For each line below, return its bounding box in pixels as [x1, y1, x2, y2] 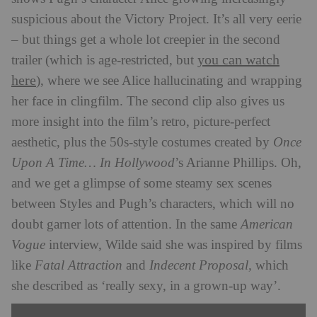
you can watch [197, 52, 279, 68]
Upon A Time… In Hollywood [11, 155, 175, 171]
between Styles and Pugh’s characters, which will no [11, 196, 294, 212]
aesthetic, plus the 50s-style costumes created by [11, 134, 270, 150]
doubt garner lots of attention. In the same [11, 217, 241, 232]
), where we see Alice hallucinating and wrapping [36, 73, 302, 88]
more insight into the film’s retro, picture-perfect [11, 114, 270, 129]
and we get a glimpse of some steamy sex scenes [11, 175, 272, 191]
